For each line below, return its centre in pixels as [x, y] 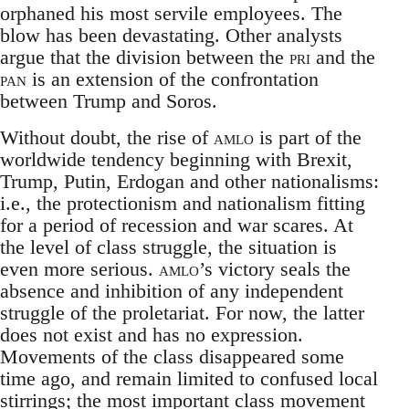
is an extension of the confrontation [173, 79]
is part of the [308, 138]
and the [343, 58]
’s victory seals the [275, 269]
